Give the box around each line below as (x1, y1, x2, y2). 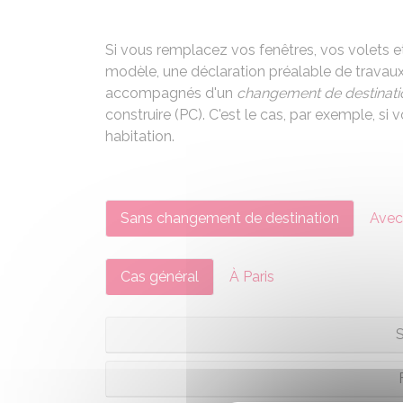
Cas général (121, 268, 199, 285)
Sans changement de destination (121, 210, 339, 227)
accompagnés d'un (105, 85, 237, 102)
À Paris (229, 268, 274, 285)
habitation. (105, 128, 175, 145)
